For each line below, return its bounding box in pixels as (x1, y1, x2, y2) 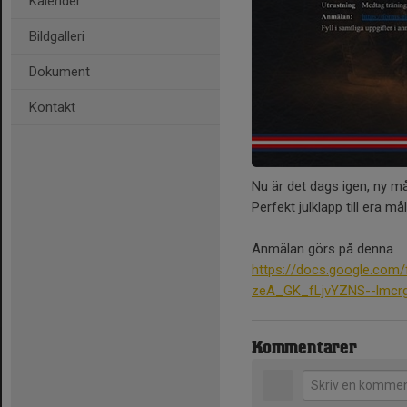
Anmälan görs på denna (252, 241, 393, 258)
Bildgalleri (29, 28, 84, 45)
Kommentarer (252, 342, 357, 357)
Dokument (29, 64, 90, 80)
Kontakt (29, 99, 75, 115)
